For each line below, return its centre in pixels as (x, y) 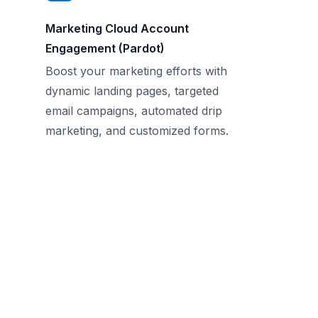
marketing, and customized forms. (137, 131)
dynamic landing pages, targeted (132, 91)
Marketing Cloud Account (117, 28)
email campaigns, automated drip (134, 111)
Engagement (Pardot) (105, 48)
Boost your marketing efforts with (136, 71)
